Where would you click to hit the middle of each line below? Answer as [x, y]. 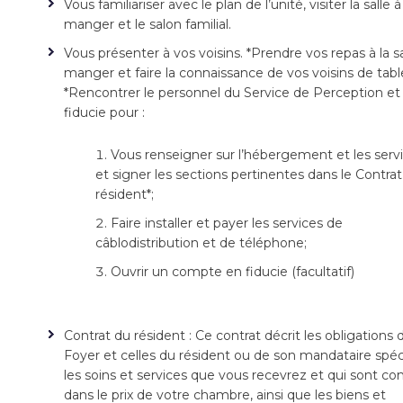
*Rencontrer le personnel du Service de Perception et [232, 93]
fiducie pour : [104, 112]
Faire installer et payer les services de [227, 223]
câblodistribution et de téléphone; [201, 243]
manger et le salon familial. [148, 24]
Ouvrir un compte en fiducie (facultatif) [233, 272]
